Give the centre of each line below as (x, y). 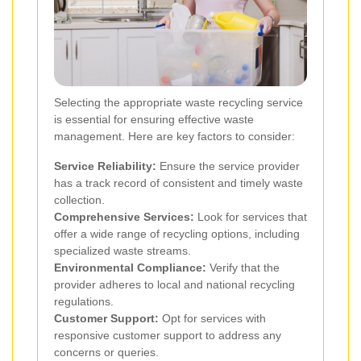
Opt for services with (212, 318)
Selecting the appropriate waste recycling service (178, 102)
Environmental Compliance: (130, 267)
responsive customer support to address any (168, 335)
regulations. (84, 301)
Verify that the (243, 267)
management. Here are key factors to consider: (174, 136)
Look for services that (251, 216)
